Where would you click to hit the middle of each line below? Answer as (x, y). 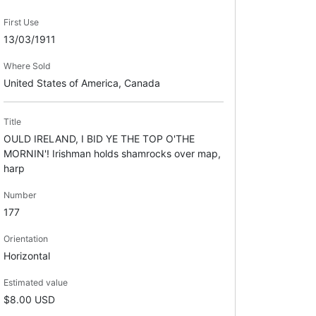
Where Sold (27, 66)
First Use (21, 22)
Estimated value (35, 282)
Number (20, 195)
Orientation (25, 238)
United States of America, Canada (81, 83)
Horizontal (26, 255)
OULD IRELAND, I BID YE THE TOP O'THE (99, 138)
